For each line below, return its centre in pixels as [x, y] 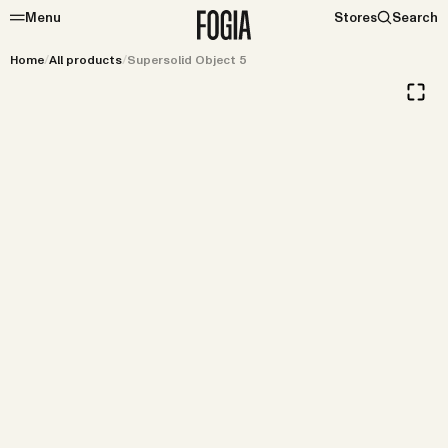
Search [415, 17]
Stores [355, 17]
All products [85, 60]
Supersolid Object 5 [187, 60]
